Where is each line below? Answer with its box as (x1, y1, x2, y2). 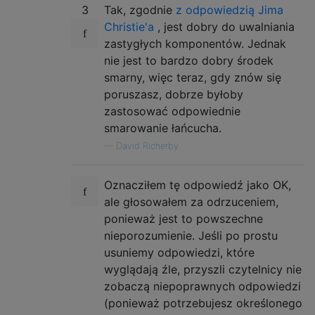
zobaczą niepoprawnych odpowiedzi (104, 278, 301, 293)
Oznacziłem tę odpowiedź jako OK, (104, 177, 291, 192)
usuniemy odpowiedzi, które (104, 245, 255, 259)
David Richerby (116, 140, 179, 151)
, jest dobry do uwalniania (154, 19, 295, 34)
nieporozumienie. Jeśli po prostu (104, 228, 278, 243)
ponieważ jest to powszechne (104, 211, 263, 226)
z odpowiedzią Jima (176, 2, 283, 17)
